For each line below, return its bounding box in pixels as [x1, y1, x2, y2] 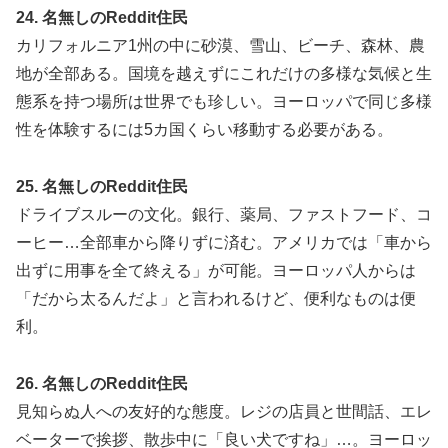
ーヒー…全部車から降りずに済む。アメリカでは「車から [16, 234, 432, 252]
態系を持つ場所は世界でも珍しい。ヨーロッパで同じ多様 [16, 93, 432, 111]
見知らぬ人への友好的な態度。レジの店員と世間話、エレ [16, 402, 432, 420]
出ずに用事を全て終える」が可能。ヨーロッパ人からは [16, 262, 416, 280]
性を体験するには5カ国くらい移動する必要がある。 [16, 121, 393, 139]
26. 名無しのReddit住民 [16, 374, 188, 392]
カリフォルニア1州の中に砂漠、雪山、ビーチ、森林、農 [16, 37, 425, 55]
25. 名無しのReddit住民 [16, 178, 188, 196]
